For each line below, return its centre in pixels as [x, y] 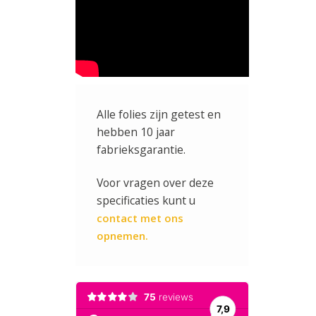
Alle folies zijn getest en [158, 114]
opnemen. [122, 235]
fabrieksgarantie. [141, 149]
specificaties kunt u [146, 200]
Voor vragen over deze [155, 182]
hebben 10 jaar [135, 132]
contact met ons [140, 218]
